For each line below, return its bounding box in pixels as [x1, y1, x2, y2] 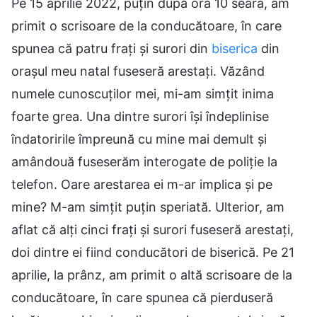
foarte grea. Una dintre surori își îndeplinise [11, 108, 269, 124]
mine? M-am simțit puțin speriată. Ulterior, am [11, 199, 284, 214]
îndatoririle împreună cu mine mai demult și [11, 131, 267, 146]
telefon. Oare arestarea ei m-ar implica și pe [11, 176, 272, 192]
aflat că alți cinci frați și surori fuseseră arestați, [11, 221, 294, 237]
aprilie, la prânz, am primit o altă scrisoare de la [11, 267, 292, 282]
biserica [212, 40, 258, 56]
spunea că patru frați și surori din [11, 40, 212, 56]
